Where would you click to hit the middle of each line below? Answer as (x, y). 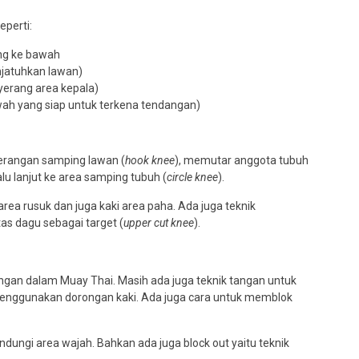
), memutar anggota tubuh (242, 160)
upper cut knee (159, 222)
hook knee (150, 160)
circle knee (192, 177)
